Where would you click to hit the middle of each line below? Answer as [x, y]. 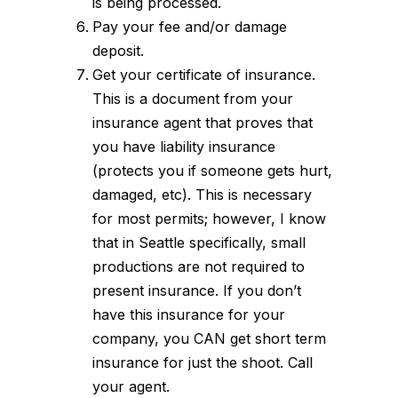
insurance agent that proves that [203, 122]
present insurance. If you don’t [197, 290]
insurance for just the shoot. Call [203, 362]
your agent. [131, 386]
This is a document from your [193, 98]
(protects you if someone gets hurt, [212, 170]
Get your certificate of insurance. [204, 74]
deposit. [118, 50]
